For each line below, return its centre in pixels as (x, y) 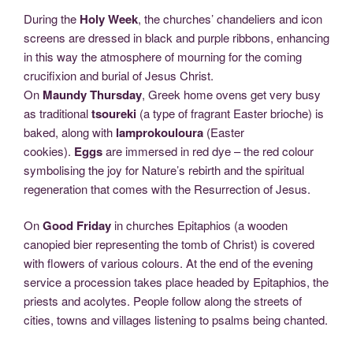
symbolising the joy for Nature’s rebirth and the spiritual (164, 169)
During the (52, 18)
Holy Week (109, 19)
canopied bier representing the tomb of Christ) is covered (169, 244)
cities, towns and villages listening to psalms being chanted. (176, 320)
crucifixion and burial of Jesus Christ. (119, 75)
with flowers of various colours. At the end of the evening (168, 263)
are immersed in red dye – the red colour (208, 150)
